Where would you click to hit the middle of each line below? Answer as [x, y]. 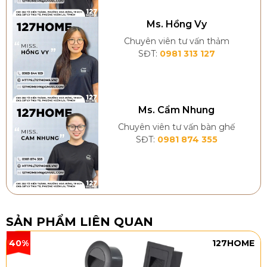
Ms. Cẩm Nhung [177, 110]
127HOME [233, 243]
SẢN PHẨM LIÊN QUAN [80, 222]
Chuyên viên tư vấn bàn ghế [177, 127]
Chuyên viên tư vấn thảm [176, 41]
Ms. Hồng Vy [176, 24]
